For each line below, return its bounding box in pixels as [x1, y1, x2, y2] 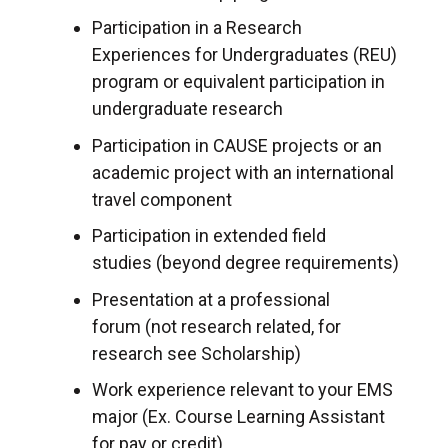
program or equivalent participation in [92, 71, 385, 93]
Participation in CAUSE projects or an [92, 134, 382, 156]
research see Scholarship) [92, 342, 301, 364]
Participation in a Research [92, 17, 302, 39]
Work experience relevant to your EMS [92, 379, 393, 401]
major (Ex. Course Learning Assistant [92, 406, 385, 428]
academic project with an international [92, 161, 394, 183]
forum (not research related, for [92, 315, 341, 337]
